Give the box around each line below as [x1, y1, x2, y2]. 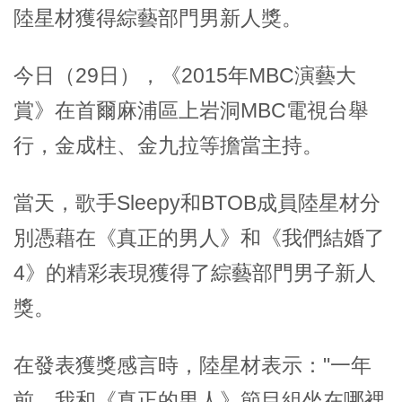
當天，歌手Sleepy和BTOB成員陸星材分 [13, 190, 380, 214]
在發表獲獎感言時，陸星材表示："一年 [13, 353, 371, 377]
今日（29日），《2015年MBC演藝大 [13, 63, 356, 87]
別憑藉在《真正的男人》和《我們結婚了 [13, 225, 385, 249]
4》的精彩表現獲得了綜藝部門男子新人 [13, 260, 376, 284]
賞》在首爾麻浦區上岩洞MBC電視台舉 [13, 98, 369, 122]
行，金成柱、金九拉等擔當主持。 [13, 133, 323, 157]
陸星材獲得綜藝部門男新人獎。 [13, 5, 302, 30]
